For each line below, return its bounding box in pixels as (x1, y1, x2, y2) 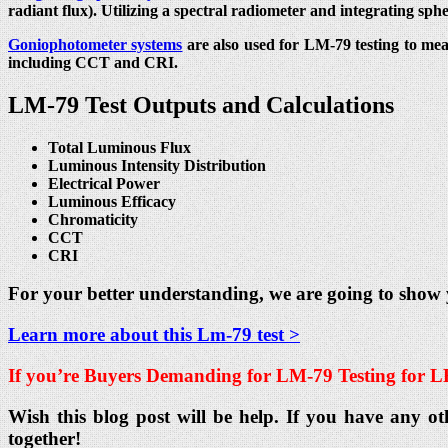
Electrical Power (48, 174, 160, 192)
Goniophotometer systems (8, 35, 183, 53)
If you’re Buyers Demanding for (8, 364, 276, 386)
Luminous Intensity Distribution (48, 156, 266, 174)
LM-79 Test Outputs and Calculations (8, 91, 394, 118)
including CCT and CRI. (8, 53, 178, 71)
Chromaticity (48, 210, 138, 228)
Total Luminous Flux (48, 138, 191, 156)
